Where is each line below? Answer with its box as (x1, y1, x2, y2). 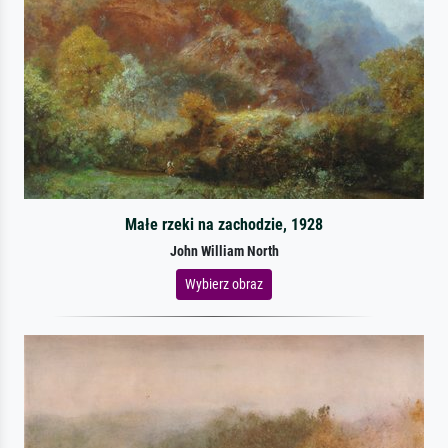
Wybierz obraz (185, 275, 263, 292)
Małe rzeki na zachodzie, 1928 (124, 214, 323, 234)
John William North (169, 242, 279, 260)
